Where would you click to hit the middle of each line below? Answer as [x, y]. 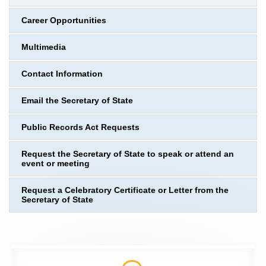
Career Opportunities [64, 20]
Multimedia [44, 47]
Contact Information [62, 74]
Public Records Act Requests [80, 127]
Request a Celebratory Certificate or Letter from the [125, 190]
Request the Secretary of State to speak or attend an [128, 154]
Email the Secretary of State [77, 101]
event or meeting [56, 164]
